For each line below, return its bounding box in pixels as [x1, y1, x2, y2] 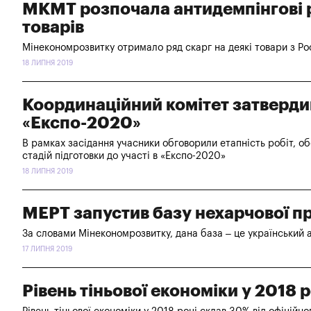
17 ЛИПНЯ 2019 [22, 245, 72, 253]
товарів [22, 18, 84, 35]
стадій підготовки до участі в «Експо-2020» [22, 151, 226, 161]
